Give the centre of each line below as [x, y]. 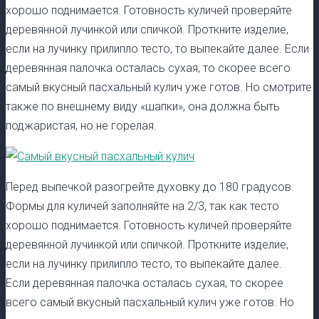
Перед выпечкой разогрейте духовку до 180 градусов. [150, 187]
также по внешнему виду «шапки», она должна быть [143, 106]
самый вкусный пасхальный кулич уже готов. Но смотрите [159, 87]
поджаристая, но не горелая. [81, 125]
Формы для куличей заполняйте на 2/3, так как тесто [142, 206]
